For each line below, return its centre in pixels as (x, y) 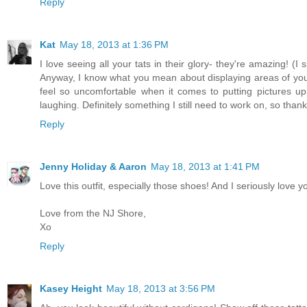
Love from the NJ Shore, (93, 213)
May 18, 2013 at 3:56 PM (161, 288)
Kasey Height (71, 288)
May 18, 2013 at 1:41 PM (205, 166)
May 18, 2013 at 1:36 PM (114, 44)
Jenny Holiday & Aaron (93, 166)
